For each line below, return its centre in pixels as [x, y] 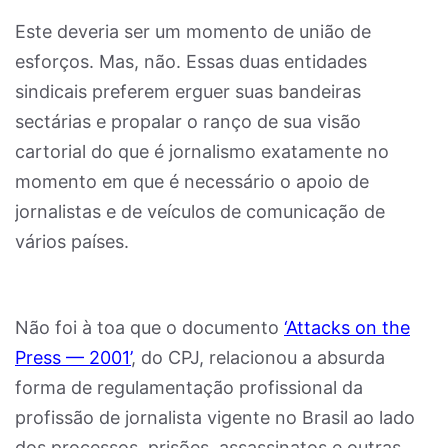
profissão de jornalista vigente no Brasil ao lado [215, 417]
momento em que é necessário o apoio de [192, 181]
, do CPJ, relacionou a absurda [258, 357]
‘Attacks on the [347, 327]
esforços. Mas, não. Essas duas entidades [191, 61]
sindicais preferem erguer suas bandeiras [188, 91]
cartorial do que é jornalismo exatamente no [202, 151]
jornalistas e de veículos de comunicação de [200, 211]
